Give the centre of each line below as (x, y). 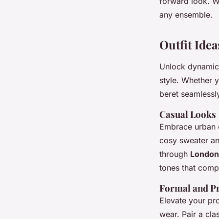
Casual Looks (188, 114)
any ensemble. (186, 15)
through (175, 154)
